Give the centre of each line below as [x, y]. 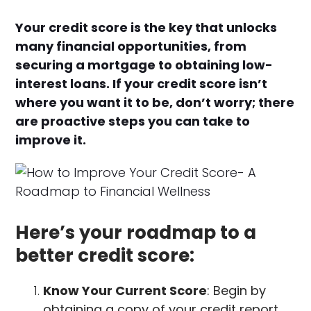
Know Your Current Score [125, 290]
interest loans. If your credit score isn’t [142, 83]
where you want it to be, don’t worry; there [155, 102]
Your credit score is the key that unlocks [146, 27]
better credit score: [105, 255]
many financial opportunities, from [131, 46]
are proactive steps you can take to [133, 121]
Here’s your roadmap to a [136, 232]
